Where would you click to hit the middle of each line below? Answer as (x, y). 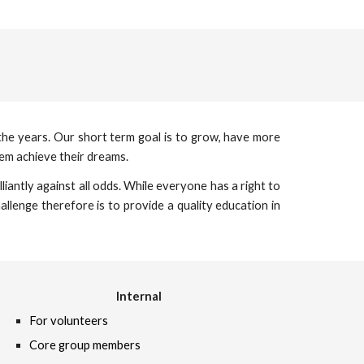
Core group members (85, 345)
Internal (139, 296)
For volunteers (69, 321)
